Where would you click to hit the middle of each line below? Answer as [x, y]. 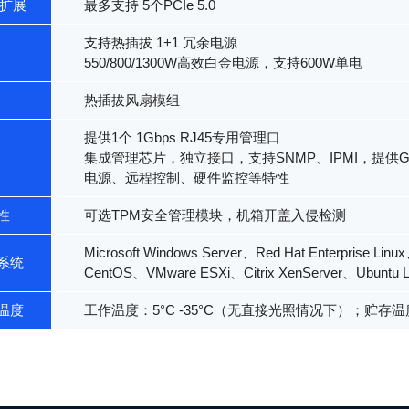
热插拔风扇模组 [132, 100]
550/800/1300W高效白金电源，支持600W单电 [223, 63]
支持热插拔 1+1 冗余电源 [161, 43]
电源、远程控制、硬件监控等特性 [187, 178]
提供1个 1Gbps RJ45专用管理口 [182, 138]
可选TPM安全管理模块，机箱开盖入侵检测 [215, 215]
